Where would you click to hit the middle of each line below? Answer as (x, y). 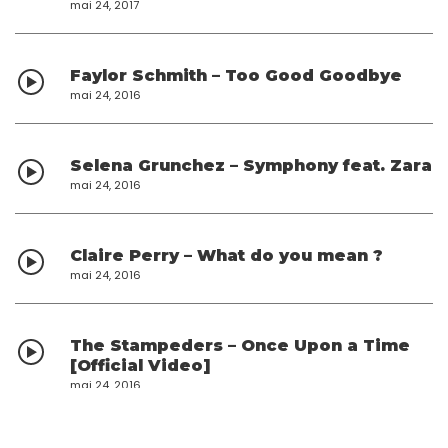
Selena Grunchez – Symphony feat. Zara (251, 165)
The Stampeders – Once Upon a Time (240, 345)
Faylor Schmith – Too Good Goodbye (236, 75)
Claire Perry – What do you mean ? (226, 255)
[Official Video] (140, 365)
